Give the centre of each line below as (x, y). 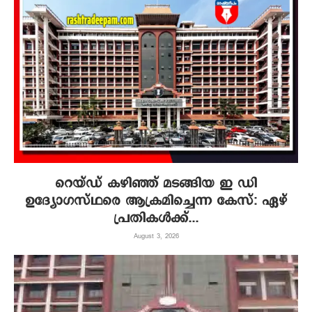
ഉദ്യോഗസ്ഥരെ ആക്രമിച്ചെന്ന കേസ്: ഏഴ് (156, 201)
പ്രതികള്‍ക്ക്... (156, 219)
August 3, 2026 (156, 236)
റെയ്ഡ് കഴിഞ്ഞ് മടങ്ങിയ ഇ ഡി (156, 184)
